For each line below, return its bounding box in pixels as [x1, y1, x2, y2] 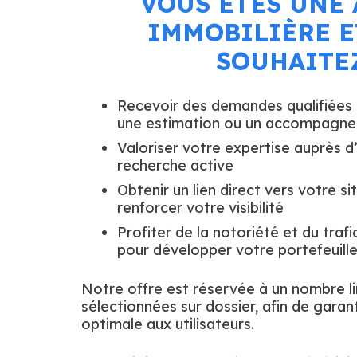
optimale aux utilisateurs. [81, 315, 254, 333]
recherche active [117, 156, 233, 175]
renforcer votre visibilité [117, 198, 284, 217]
